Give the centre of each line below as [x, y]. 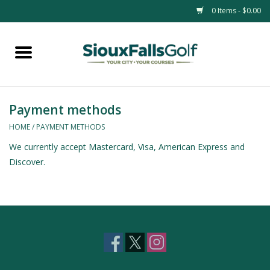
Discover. [27, 162]
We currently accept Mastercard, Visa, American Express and [127, 146]
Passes [23, 93]
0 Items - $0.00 [235, 11]
